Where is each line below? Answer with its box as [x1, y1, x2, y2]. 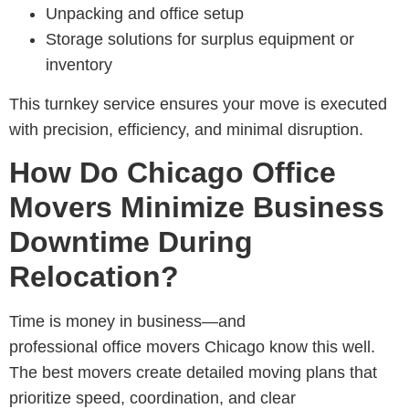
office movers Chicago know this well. [102, 338, 375, 357]
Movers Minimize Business [9, 191, 384, 225]
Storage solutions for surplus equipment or [46, 29, 354, 48]
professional [9, 338, 102, 357]
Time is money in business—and [9, 312, 246, 331]
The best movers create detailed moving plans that [9, 363, 377, 383]
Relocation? [9, 260, 179, 294]
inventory [46, 55, 112, 74]
